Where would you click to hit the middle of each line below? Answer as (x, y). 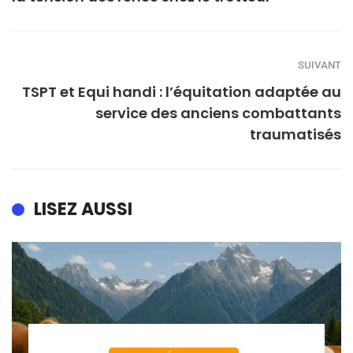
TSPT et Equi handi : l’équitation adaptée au (182, 91)
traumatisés (295, 134)
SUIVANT (320, 65)
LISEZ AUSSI (83, 209)
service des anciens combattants (218, 113)
